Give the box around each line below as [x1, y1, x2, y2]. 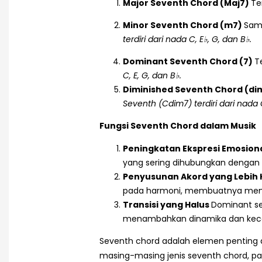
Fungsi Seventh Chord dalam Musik [99, 120, 256, 132]
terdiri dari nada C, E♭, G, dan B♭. [123, 33, 251, 46]
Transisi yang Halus [123, 199, 211, 211]
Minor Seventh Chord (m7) [123, 19, 244, 32]
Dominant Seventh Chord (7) [123, 56, 254, 68]
